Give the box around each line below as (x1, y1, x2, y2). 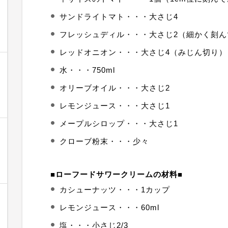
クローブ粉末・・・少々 (60, 137, 149, 146)
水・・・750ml (60, 66, 115, 74)
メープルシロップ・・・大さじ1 (60, 119, 178, 128)
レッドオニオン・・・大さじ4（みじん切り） (60, 48, 227, 56)
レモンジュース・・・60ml (60, 203, 159, 212)
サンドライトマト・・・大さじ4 (60, 12, 178, 21)
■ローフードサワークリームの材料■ (50, 170, 183, 179)
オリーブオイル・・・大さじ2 (60, 83, 170, 92)
